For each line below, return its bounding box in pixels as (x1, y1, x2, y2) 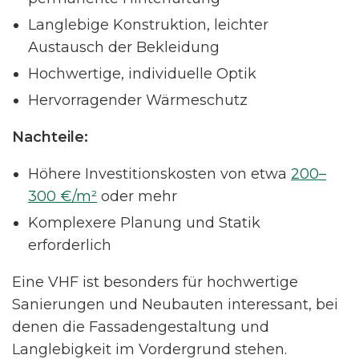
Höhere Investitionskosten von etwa (28, 164, 291, 183)
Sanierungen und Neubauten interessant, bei (12, 295, 338, 313)
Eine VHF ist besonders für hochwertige (12, 272, 298, 291)
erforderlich (28, 236, 111, 254)
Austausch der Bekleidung (28, 38, 220, 56)
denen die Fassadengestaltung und (12, 317, 269, 336)
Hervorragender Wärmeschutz (28, 91, 248, 109)
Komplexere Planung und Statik (28, 213, 260, 232)
